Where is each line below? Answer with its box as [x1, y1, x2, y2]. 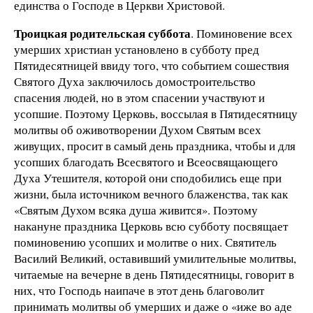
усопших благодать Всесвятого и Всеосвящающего [14, 154, 278, 170]
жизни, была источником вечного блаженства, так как [14, 186, 288, 203]
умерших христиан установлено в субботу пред [14, 41, 259, 58]
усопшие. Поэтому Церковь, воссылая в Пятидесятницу [14, 105, 298, 122]
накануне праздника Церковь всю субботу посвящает [14, 218, 288, 235]
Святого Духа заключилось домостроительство [14, 73, 256, 90]
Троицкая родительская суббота [14, 24, 191, 43]
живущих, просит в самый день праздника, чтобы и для [14, 138, 296, 154]
